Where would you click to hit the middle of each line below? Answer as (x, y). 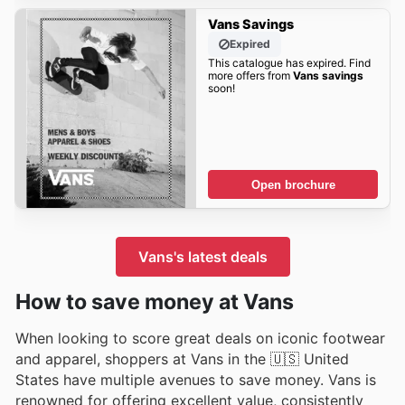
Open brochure (293, 184)
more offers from (250, 76)
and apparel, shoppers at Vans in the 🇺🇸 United (182, 358)
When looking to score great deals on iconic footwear (200, 338)
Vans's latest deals (202, 256)
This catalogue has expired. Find (289, 63)
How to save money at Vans (155, 301)
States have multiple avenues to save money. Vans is (196, 379)
